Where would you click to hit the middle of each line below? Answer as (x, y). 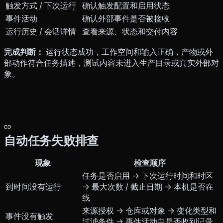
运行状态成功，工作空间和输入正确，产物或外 (128, 52)
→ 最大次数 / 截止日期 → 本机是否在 (148, 187)
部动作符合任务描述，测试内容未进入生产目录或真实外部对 (111, 63)
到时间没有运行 (33, 187)
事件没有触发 (29, 216)
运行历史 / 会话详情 (41, 32)
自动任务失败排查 (52, 141)
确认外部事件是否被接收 (126, 19)
